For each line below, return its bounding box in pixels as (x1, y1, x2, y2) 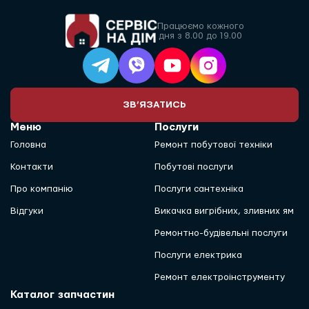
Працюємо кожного (157, 21, 244, 31)
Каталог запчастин (10, 290, 114, 300)
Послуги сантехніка (154, 184, 243, 194)
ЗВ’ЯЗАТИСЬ (123, 100, 186, 110)
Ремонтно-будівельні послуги (154, 228, 288, 238)
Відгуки (10, 206, 43, 216)
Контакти (10, 162, 53, 172)
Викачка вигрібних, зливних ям (154, 206, 294, 216)
